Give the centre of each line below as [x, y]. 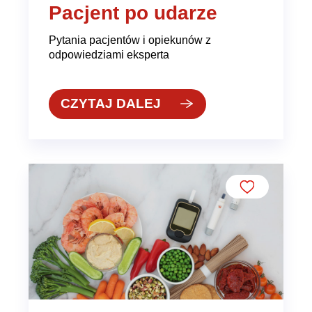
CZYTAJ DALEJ [111, 104]
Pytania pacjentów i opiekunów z [130, 40]
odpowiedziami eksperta [109, 55]
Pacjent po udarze [133, 13]
